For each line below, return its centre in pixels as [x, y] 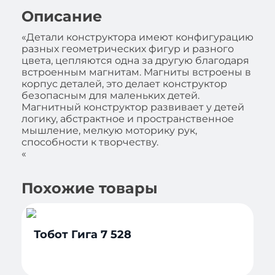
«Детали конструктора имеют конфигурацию [137, 37]
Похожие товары [90, 188]
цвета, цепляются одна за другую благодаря [135, 60]
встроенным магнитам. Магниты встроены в [136, 72]
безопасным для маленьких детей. [110, 95]
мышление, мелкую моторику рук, [109, 130]
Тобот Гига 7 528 [83, 234]
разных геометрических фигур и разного [128, 48]
